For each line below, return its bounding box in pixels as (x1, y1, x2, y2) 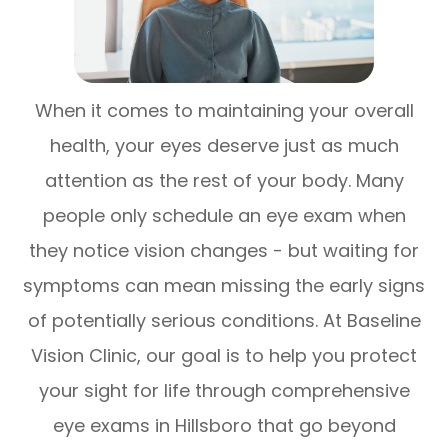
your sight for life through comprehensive (38, 378, 410, 404)
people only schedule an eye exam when (42, 203, 406, 229)
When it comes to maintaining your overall (34, 98, 414, 124)
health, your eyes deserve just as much (49, 133, 399, 159)
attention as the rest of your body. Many (44, 168, 404, 194)
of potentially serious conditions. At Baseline (27, 308, 421, 334)
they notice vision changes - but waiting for (29, 238, 419, 264)
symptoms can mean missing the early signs (23, 273, 425, 299)
